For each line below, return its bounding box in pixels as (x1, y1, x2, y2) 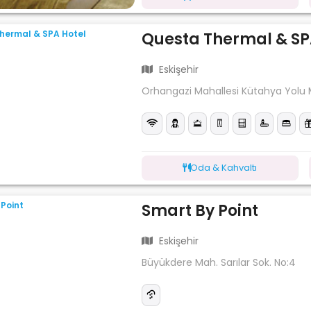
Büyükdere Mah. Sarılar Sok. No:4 (142, 255, 296, 269)
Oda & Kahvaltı (190, 160, 258, 174)
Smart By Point (142, 199, 259, 221)
